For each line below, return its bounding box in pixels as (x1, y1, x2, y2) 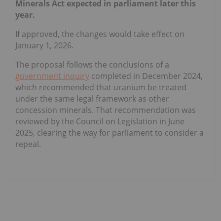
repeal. (15, 138, 41, 149)
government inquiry (15, 70, 89, 81)
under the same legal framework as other (15, 93, 169, 104)
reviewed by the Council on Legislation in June (15, 115, 184, 127)
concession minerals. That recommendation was (15, 104, 196, 115)
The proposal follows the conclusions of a (15, 59, 169, 70)
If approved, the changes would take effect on (15, 28, 184, 39)
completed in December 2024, (89, 70, 203, 81)
